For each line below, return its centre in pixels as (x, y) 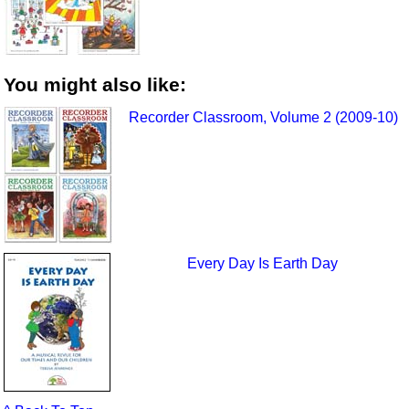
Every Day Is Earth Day (262, 263)
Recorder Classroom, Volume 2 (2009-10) (263, 117)
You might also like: (95, 85)
